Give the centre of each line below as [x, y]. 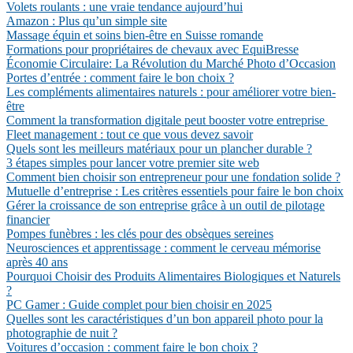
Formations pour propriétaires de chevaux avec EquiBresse [152, 49]
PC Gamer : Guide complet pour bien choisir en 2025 [139, 305]
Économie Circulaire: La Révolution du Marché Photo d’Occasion [171, 63]
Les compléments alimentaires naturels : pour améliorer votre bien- [171, 92]
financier [28, 219]
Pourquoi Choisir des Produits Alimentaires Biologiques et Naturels [173, 276]
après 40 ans [37, 262]
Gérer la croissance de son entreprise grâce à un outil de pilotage [165, 205]
